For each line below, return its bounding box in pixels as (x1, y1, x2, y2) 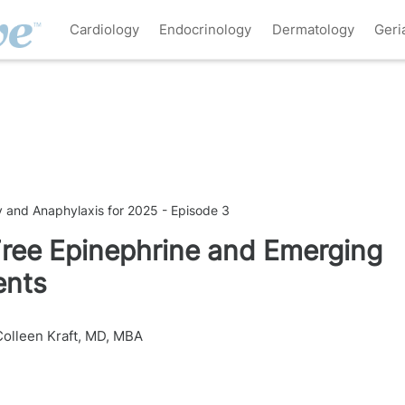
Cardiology (69, 20, 139, 38)
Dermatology (271, 20, 354, 38)
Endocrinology (159, 20, 252, 38)
